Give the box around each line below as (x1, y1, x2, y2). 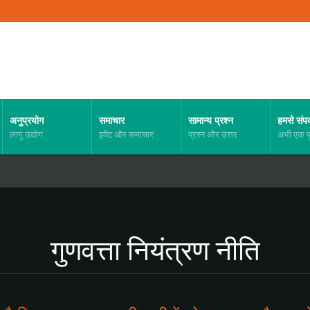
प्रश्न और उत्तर (188, 128, 237, 140)
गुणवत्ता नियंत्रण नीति (50, 230, 260, 268)
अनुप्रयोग (10, 113, 44, 127)
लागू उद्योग (10, 128, 43, 140)
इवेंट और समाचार (99, 128, 154, 140)
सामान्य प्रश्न (188, 113, 233, 127)
